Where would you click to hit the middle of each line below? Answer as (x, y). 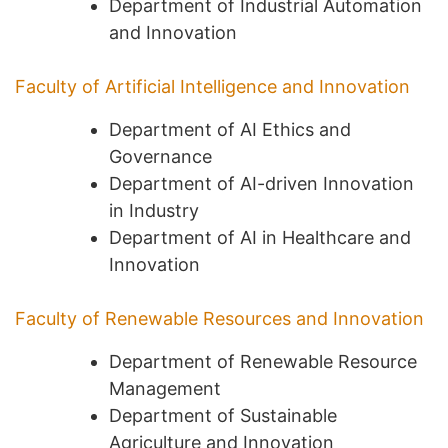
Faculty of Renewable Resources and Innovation (219, 318)
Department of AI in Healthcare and (260, 237)
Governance (160, 156)
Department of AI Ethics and (230, 129)
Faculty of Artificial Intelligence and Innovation (212, 86)
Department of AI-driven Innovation (261, 183)
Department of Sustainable (223, 415)
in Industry (154, 210)
